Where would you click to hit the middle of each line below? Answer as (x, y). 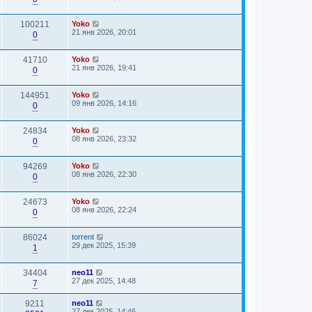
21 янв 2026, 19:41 (104, 68)
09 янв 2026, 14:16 (104, 103)
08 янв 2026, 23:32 (104, 139)
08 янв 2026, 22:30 (104, 174)
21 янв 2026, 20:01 (104, 32)
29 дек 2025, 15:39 (104, 245)
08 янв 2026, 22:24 (104, 210)
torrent (83, 237)
